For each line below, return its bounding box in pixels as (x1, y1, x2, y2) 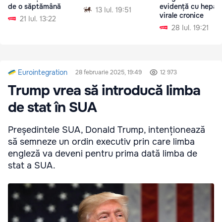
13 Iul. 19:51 (96, 5, 131, 14)
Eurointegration (18, 68, 67, 77)
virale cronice (160, 10, 204, 20)
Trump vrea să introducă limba (8, 82, 200, 100)
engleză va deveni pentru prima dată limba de (8, 148, 197, 160)
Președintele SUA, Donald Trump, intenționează (8, 124, 205, 136)
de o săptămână (8, 1, 61, 11)
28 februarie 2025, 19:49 (75, 68, 142, 77)
